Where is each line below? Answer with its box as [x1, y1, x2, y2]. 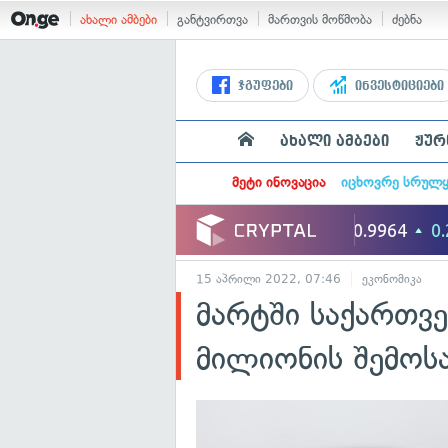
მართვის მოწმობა [268, 12, 372, 27]
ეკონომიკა [362, 272, 422, 286]
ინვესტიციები [351, 79, 444, 93]
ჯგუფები [234, 79, 293, 93]
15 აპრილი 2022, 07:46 [196, 272, 341, 286]
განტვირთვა [177, 12, 248, 27]
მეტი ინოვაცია [231, 174, 325, 191]
